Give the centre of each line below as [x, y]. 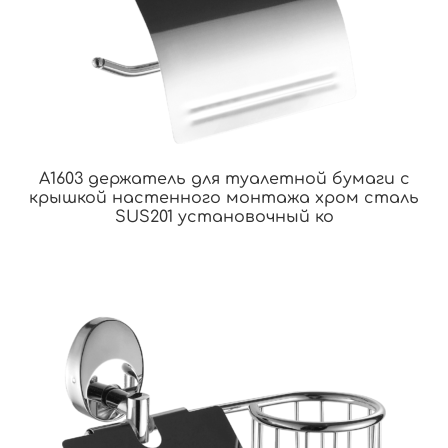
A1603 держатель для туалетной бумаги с [224, 179]
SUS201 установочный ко [224, 217]
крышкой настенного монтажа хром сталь [224, 198]
